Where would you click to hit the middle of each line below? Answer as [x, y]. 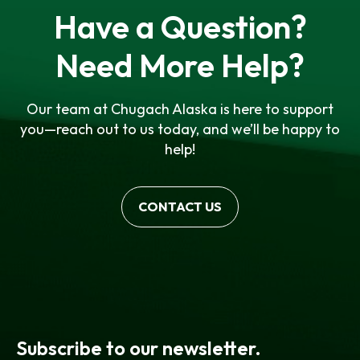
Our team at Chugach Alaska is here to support [180, 109]
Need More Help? [180, 65]
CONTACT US [180, 207]
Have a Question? [180, 27]
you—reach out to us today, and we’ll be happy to [180, 129]
